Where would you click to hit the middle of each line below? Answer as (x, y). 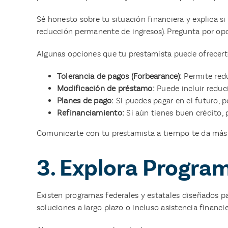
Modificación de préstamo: (106, 88)
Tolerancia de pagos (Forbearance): (119, 76)
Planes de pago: (85, 100)
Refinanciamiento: (91, 112)
